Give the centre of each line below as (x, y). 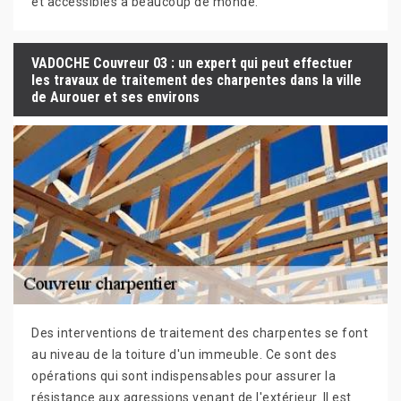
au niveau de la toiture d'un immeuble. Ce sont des (184, 355)
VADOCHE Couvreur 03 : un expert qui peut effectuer (192, 63)
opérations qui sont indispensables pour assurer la (183, 376)
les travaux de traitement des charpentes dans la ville (196, 80)
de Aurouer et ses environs (115, 97)
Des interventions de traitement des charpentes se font (200, 333)
